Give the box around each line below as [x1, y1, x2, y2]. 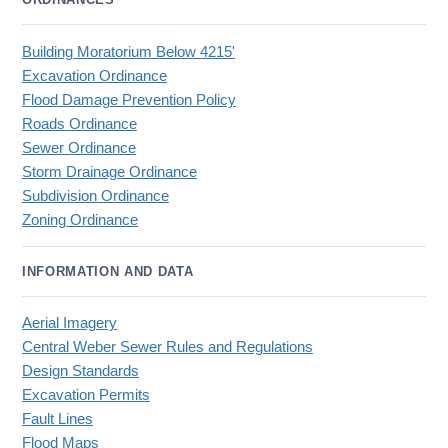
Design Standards [22, 363, 139, 380]
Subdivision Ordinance [22, 187, 169, 204]
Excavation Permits [22, 387, 150, 404]
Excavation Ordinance [22, 67, 167, 84]
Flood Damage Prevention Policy [22, 91, 236, 108]
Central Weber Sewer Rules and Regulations [22, 339, 313, 356]
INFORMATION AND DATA [22, 264, 194, 279]
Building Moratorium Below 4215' [22, 43, 235, 60]
